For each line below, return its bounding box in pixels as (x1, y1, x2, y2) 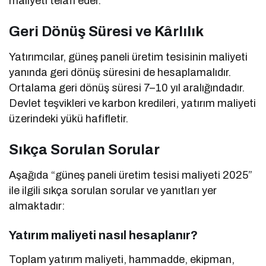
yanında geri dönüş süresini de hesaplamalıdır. (9, 66, 232, 79)
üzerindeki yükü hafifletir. (9, 113, 129, 125)
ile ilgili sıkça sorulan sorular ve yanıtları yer (9, 185, 217, 197)
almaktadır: (9, 200, 65, 213)
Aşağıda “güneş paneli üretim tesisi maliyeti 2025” (9, 169, 253, 182)
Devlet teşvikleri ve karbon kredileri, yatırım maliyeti (9, 97, 256, 110)
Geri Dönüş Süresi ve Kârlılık (9, 24, 204, 40)
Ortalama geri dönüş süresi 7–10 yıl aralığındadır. (9, 82, 245, 94)
